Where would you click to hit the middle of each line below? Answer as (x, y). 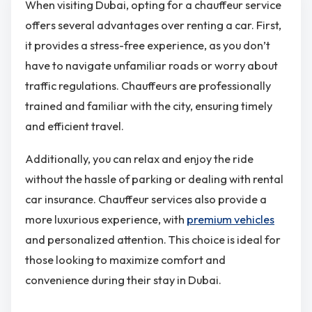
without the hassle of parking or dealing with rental (154, 179)
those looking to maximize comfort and (125, 260)
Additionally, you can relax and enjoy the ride (139, 159)
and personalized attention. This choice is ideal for (153, 240)
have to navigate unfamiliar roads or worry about (151, 65)
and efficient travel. (75, 126)
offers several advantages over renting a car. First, (153, 25)
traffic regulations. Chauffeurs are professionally (148, 85)
